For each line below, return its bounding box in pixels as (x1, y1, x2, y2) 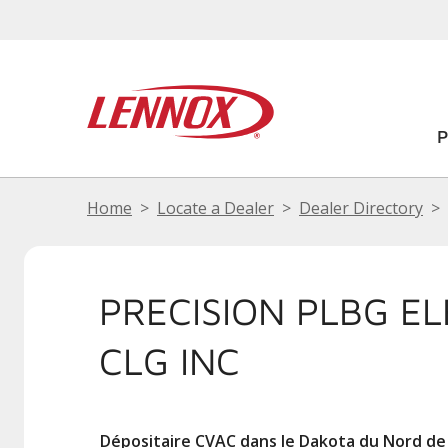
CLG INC (99, 338, 240, 383)
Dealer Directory (299, 197, 423, 219)
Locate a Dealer (157, 197, 274, 219)
